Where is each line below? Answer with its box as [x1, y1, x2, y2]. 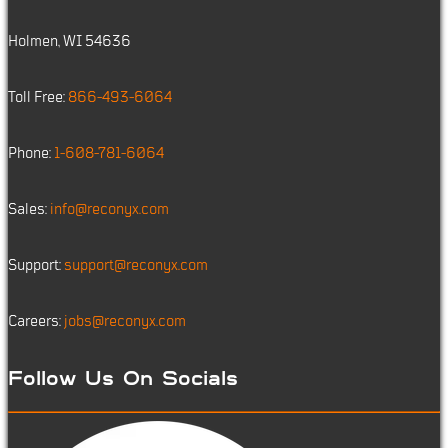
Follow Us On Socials [8, 369, 238, 389]
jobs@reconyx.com [64, 312, 186, 331]
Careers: [8, 312, 64, 331]
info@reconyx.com [50, 200, 169, 219]
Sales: [8, 200, 50, 219]
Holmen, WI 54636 [8, 32, 131, 51]
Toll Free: [8, 88, 68, 107]
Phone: [8, 144, 54, 163]
